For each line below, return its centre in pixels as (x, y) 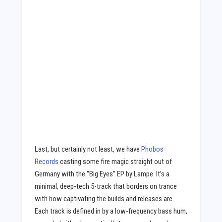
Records (46, 161)
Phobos (152, 149)
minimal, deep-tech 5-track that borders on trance (106, 186)
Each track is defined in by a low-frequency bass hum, (111, 211)
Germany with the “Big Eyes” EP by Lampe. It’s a (102, 174)
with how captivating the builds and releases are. (104, 198)
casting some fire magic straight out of (115, 161)
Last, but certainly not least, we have (88, 149)
